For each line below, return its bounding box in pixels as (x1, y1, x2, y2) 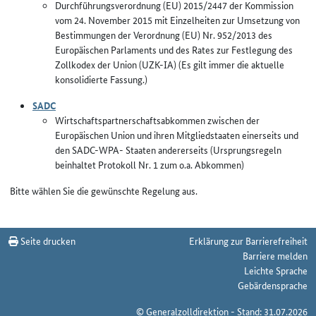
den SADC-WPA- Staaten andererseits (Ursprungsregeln (55, 142, 281, 157)
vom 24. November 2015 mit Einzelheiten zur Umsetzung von (55, 13, 300, 27)
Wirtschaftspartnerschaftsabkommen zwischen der (55, 113, 260, 127)
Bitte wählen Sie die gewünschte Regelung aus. (10, 183, 197, 197)
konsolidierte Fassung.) (55, 72, 147, 86)
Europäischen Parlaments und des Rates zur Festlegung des (55, 42, 293, 56)
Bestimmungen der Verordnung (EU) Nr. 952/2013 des (55, 28, 272, 42)
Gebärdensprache (238, 278, 308, 292)
